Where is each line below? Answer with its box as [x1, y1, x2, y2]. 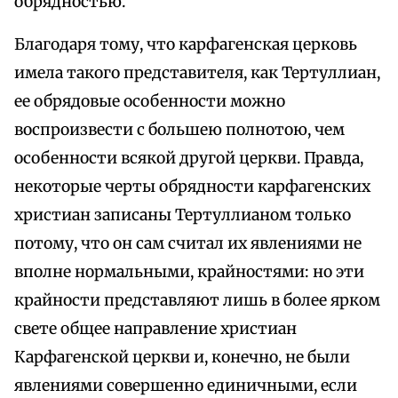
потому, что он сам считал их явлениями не [14, 234, 362, 254]
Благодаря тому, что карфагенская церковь [14, 35, 357, 55]
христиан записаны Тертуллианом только [14, 205, 351, 226]
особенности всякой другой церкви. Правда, [14, 148, 363, 169]
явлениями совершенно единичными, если [14, 376, 357, 396]
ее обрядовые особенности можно [14, 92, 285, 112]
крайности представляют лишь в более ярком [14, 291, 380, 311]
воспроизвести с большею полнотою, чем [14, 120, 345, 140]
